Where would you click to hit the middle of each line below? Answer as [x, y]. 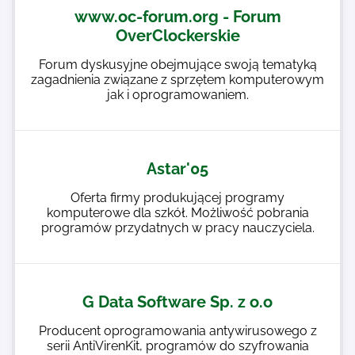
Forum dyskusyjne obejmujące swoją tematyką [177, 65]
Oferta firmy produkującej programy [177, 198]
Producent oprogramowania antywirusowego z [177, 331]
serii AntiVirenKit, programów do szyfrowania [177, 346]
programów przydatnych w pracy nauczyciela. [177, 228]
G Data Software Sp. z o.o [177, 302]
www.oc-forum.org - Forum [177, 17]
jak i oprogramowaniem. [177, 95]
